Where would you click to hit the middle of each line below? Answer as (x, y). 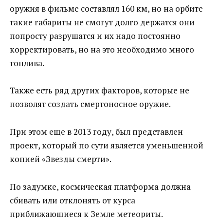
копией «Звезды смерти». (61, 159)
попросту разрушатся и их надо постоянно (95, 36)
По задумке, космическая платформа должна (100, 187)
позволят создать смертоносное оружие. (90, 104)
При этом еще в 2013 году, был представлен (96, 132)
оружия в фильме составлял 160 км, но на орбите (106, 8)
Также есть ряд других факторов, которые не (100, 91)
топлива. (27, 63)
